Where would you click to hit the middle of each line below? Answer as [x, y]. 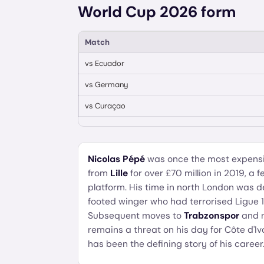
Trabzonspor [212, 216]
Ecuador [110, 63]
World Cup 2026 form [157, 12]
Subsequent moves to [136, 216]
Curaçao [110, 106]
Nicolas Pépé [116, 159]
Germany [111, 85]
